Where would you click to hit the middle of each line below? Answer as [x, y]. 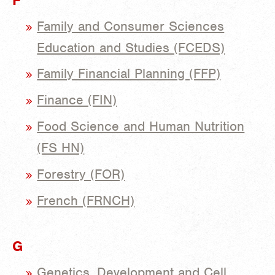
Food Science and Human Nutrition [141, 126]
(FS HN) [61, 148]
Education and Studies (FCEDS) [131, 47]
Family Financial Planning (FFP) [129, 74]
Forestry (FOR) [81, 174]
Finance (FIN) [77, 100]
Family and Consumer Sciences [131, 26]
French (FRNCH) [86, 200]
